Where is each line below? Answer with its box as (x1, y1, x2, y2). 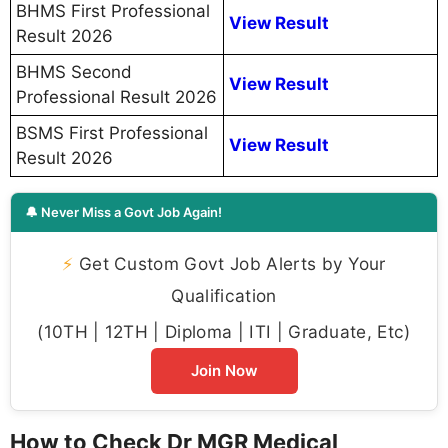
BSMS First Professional (16, 123, 208, 144)
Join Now (190, 361, 258, 381)
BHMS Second (16, 62, 132, 83)
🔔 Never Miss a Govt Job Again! (25, 204, 222, 221)
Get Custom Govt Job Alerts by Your (73, 253, 386, 275)
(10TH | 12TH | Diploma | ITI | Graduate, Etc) (37, 321, 411, 343)
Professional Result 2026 (16, 87, 217, 108)
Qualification (171, 285, 277, 307)
